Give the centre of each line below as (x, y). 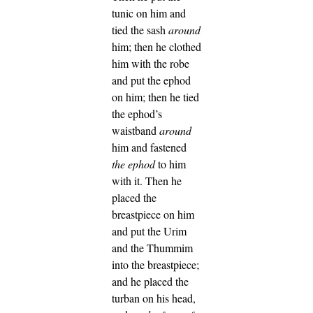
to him (170, 164)
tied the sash (140, 30)
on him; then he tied (155, 97)
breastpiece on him (153, 214)
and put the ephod (151, 80)
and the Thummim (152, 248)
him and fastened (149, 147)
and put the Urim (149, 231)
